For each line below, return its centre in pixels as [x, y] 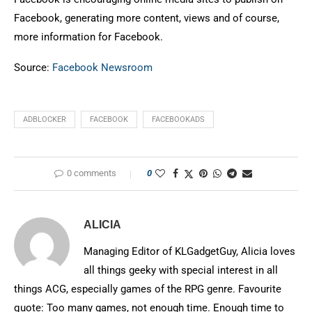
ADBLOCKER [45, 119]
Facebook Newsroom [102, 68]
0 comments [92, 173]
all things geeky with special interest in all [181, 270]
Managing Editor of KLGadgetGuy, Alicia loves [189, 251]
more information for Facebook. [90, 37]
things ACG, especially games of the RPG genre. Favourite [148, 289]
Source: [33, 68]
